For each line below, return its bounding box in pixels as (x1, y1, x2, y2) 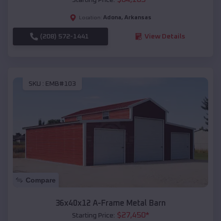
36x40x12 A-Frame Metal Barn (55, 199, 166, 208)
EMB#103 (45, 80, 76, 88)
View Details (144, 33, 185, 40)
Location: (79, 15, 102, 20)
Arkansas (124, 14, 151, 21)
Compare (26, 176, 56, 184)
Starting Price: (72, 212, 115, 220)
